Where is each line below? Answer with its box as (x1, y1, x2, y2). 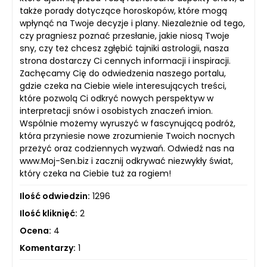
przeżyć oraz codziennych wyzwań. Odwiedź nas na (20, 142, 234, 154)
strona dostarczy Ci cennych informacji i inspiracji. (20, 55, 231, 67)
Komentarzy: (20, 242, 76, 254)
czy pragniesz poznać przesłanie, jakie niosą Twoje (20, 30, 229, 42)
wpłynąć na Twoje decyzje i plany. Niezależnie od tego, (20, 17, 245, 29)
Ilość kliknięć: (20, 207, 77, 219)
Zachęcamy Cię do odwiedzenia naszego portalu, (20, 67, 226, 79)
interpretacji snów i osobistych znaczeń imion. (20, 105, 213, 117)
